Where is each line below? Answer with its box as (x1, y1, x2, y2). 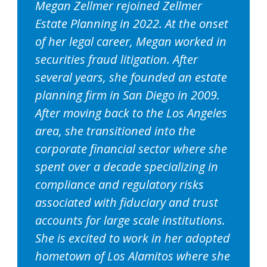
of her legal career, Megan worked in (35, 33, 226, 50)
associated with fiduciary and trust (35, 194, 218, 211)
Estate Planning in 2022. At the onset (35, 15, 228, 32)
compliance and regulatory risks (35, 176, 204, 193)
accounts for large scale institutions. (35, 212, 225, 229)
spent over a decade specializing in (35, 159, 218, 175)
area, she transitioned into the (35, 123, 195, 139)
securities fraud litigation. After (35, 51, 198, 68)
